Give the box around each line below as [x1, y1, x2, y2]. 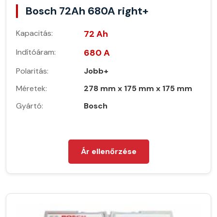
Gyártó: [16, 101, 43, 111]
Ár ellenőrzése [80, 146, 137, 157]
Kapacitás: [16, 28, 53, 39]
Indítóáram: [16, 47, 56, 58]
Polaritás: [16, 66, 48, 77]
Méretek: [16, 83, 47, 94]
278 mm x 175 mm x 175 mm [84, 83, 192, 94]
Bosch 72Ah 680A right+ [25, 4, 149, 18]
